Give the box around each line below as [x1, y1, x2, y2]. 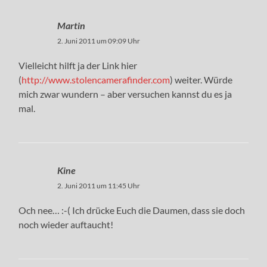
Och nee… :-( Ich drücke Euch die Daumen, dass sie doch [18, 204, 246, 216]
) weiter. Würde [170, 73, 233, 85]
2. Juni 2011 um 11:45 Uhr [57, 181, 141, 190]
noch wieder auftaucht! [18, 218, 114, 230]
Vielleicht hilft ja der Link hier [18, 59, 138, 71]
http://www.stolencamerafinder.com [21, 73, 170, 85]
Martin [57, 19, 86, 31]
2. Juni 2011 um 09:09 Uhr [57, 36, 141, 45]
